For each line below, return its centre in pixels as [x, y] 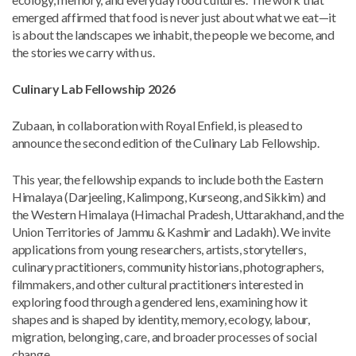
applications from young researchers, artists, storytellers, [159, 249]
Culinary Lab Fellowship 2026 [94, 89]
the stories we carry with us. [83, 52]
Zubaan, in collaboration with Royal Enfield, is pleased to [157, 125]
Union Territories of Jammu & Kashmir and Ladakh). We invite [171, 232]
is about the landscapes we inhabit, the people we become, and [173, 35]
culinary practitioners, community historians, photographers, [168, 267]
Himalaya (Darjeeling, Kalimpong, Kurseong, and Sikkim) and [169, 197]
